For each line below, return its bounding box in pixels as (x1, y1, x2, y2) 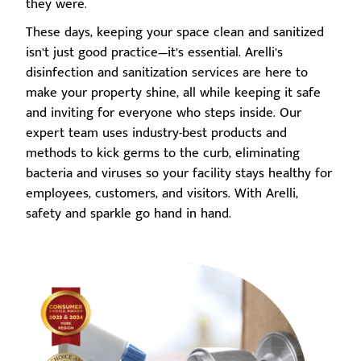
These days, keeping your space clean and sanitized (26, 20, 325, 44)
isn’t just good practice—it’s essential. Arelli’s (26, 40, 284, 64)
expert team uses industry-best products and (26, 121, 288, 144)
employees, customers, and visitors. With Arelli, (26, 181, 299, 205)
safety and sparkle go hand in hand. (26, 201, 232, 225)
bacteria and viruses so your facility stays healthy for (26, 161, 333, 185)
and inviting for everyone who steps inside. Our (26, 101, 302, 124)
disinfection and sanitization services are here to (26, 60, 309, 84)
